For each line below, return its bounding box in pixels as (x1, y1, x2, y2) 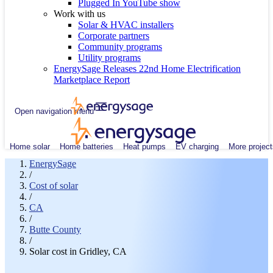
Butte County (29, 224, 81, 235)
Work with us (54, 9, 105, 19)
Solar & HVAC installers (78, 19, 174, 30)
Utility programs (78, 52, 141, 63)
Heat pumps (123, 141, 166, 151)
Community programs (78, 41, 162, 52)
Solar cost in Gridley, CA (29, 246, 127, 257)
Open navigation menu (15, 106, 94, 116)
